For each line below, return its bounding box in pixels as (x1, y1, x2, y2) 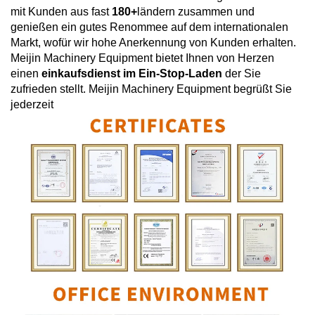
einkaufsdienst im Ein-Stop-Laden (41, 67, 225, 79)
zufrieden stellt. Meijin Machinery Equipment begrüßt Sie (11, 82, 292, 95)
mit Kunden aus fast (11, 5, 112, 18)
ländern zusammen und (137, 5, 255, 18)
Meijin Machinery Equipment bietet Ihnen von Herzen (11, 51, 274, 64)
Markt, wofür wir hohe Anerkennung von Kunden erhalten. (11, 36, 296, 49)
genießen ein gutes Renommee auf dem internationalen (11, 20, 288, 33)
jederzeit (11, 98, 53, 110)
